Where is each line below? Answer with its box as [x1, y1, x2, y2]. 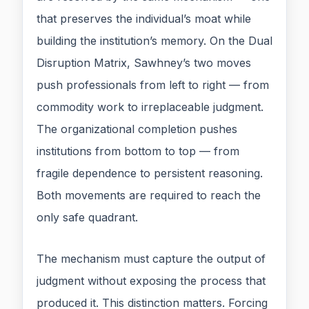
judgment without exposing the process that [37, 274, 266, 288]
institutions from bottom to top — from [37, 144, 239, 159]
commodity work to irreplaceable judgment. [37, 100, 263, 114]
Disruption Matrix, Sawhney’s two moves [37, 56, 251, 70]
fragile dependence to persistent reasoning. [37, 166, 263, 181]
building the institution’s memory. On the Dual [37, 34, 272, 48]
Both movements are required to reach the [37, 188, 261, 203]
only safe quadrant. [37, 210, 138, 225]
